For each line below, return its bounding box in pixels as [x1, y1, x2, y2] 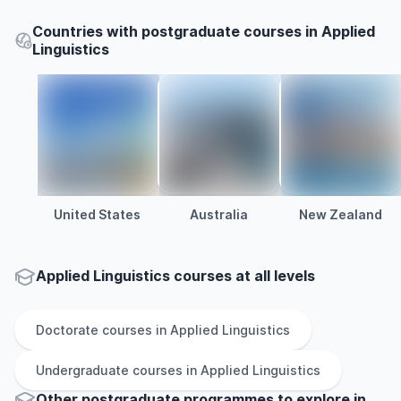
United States [53, 207, 141, 222]
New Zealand [298, 207, 382, 222]
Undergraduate [36, 363, 129, 378]
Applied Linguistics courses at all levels [36, 267, 315, 285]
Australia [189, 207, 248, 222]
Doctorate [36, 322, 98, 337]
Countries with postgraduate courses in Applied [32, 22, 376, 40]
